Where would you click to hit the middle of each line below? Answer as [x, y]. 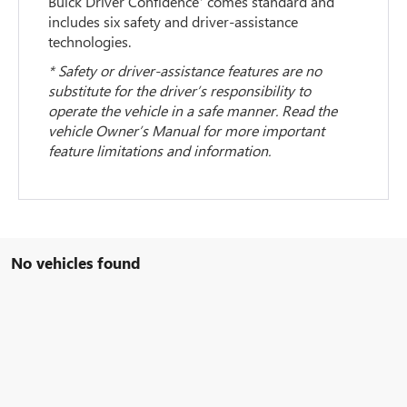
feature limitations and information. [160, 150]
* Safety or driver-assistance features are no [185, 70]
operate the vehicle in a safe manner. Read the [193, 110]
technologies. [90, 41]
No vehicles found [76, 262]
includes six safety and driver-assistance [174, 21]
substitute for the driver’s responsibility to [180, 90]
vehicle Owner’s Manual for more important [187, 130]
